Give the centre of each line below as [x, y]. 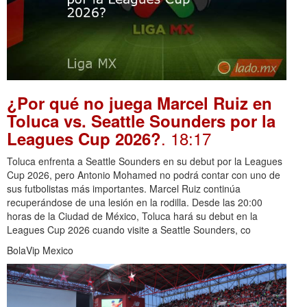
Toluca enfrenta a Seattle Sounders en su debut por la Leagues [145, 161]
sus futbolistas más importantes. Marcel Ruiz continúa [124, 188]
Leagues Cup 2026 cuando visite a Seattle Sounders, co [129, 229]
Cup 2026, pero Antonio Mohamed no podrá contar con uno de [144, 174]
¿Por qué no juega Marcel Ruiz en [139, 102]
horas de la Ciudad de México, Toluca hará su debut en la [132, 216]
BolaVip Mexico [40, 250]
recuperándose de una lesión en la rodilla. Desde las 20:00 [135, 202]
